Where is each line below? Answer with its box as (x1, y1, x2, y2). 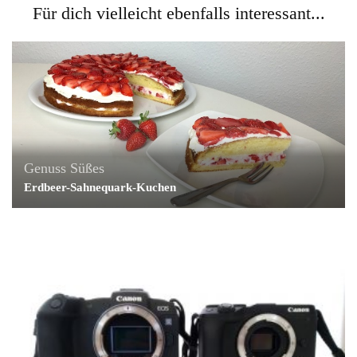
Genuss (24, 159, 66, 176)
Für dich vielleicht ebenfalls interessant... (32, 3, 325, 24)
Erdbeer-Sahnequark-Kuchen (24, 180, 176, 194)
